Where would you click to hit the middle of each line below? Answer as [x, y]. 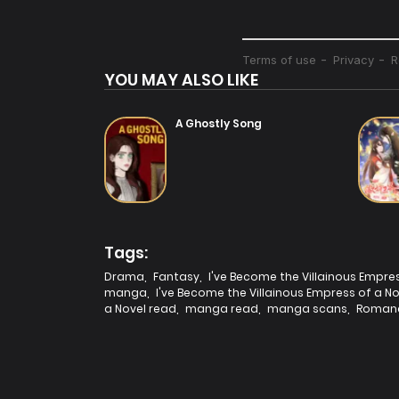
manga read [222, 308]
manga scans [307, 308]
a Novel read [140, 308]
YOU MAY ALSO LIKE [181, 79]
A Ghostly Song [219, 123]
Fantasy [176, 276]
